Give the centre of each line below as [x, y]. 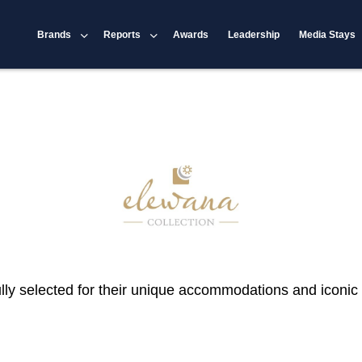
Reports [122, 34]
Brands [55, 34]
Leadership [254, 34]
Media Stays [328, 34]
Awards [191, 34]
